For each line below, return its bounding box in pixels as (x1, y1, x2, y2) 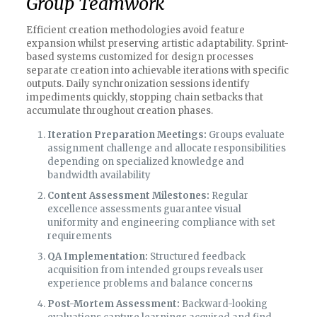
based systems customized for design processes (25, 51, 253, 63)
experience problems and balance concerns (47, 277, 253, 289)
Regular (209, 190, 248, 202)
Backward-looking (179, 298, 267, 310)
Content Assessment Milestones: (47, 190, 209, 202)
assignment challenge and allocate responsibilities (47, 142, 286, 154)
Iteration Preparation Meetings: (47, 129, 207, 141)
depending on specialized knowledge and (47, 156, 244, 168)
